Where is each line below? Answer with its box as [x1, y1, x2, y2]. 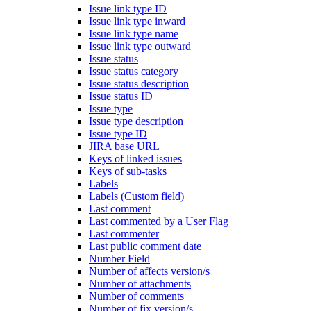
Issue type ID [89, 128, 147, 140]
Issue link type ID [89, 3, 167, 15]
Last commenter [89, 228, 159, 239]
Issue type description [89, 115, 183, 127]
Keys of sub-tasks [89, 165, 167, 177]
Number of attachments [89, 278, 191, 289]
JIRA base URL [89, 140, 160, 152]
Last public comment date [89, 240, 201, 252]
